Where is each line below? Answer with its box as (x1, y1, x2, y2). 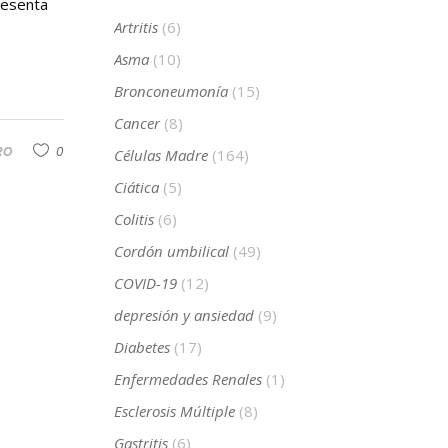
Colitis (113, 209, 154, 230)
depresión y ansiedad (113, 305, 254, 326)
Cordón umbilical (113, 241, 229, 262)
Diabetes (113, 337, 170, 358)
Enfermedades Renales (113, 369, 262, 390)
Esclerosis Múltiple (113, 401, 235, 422)
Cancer (113, 113, 160, 134)
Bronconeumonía (113, 81, 228, 102)
